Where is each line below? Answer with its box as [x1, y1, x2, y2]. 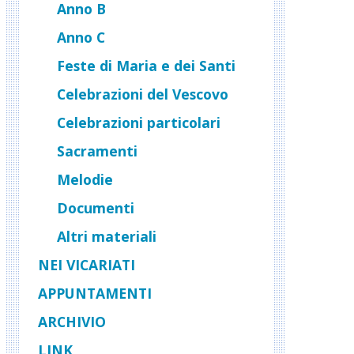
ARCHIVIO [38, 311, 106, 331]
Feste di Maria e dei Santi [57, 55, 235, 75]
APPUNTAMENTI [38, 283, 152, 303]
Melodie [57, 169, 113, 189]
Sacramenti [57, 141, 137, 160]
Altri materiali [57, 226, 156, 246]
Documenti [57, 198, 134, 217]
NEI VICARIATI [38, 254, 135, 274]
